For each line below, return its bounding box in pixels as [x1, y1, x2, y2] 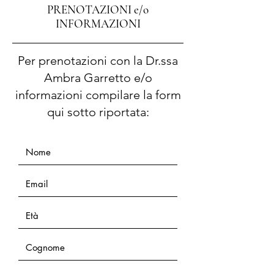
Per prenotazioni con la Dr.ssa [18, 53, 178, 68]
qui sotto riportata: [46, 105, 149, 119]
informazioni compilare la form [15, 87, 181, 102]
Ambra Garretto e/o [43, 70, 152, 85]
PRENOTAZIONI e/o [47, 2, 149, 17]
